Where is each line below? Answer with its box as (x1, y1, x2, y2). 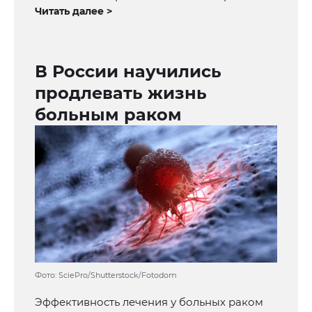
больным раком (35, 104, 182, 125)
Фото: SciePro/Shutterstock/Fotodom (35, 270, 177, 281)
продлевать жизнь (35, 83, 207, 104)
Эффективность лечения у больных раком (35, 295, 263, 309)
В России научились (35, 61, 221, 82)
